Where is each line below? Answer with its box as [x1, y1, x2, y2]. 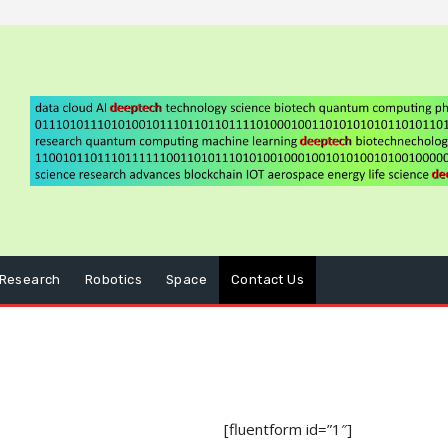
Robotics [84, 272, 143, 288]
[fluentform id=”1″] [224, 419, 352, 440]
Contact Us [231, 272, 305, 288]
